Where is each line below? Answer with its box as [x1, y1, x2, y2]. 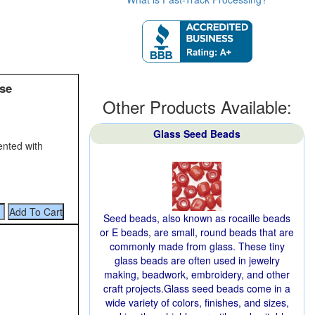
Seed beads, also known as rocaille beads [103, 211, 290, 225]
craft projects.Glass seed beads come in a [103, 281, 290, 295]
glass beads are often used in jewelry [114, 253, 280, 267]
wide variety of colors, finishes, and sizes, [105, 295, 289, 309]
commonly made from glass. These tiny [109, 239, 285, 253]
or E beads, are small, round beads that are [100, 225, 294, 239]
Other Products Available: [102, 94, 292, 119]
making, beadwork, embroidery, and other [104, 267, 290, 281]
